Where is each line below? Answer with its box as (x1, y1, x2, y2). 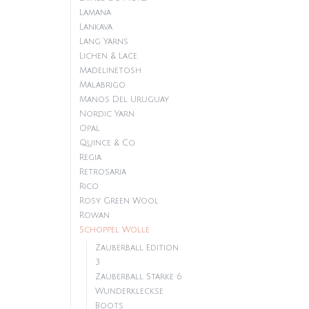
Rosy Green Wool (79, 197, 159, 206)
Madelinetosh (79, 66, 141, 75)
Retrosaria (79, 168, 126, 177)
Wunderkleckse (95, 287, 163, 296)
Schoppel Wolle (79, 226, 150, 235)
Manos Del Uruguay (79, 95, 169, 104)
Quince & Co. (79, 139, 135, 148)
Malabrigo (79, 81, 126, 90)
